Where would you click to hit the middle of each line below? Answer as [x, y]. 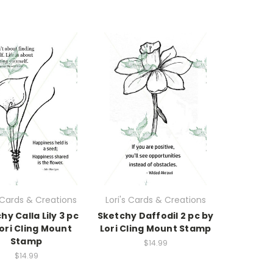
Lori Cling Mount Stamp [155, 229]
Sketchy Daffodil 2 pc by [155, 216]
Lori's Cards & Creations [155, 200]
